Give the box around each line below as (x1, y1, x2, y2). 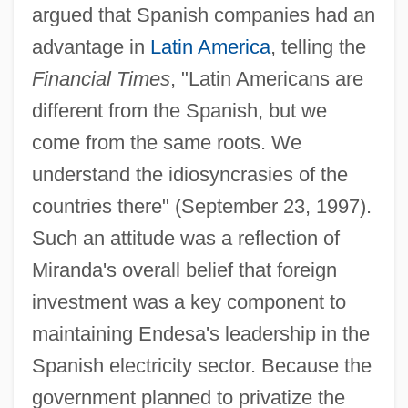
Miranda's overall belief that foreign (31, 258, 337, 281)
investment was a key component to (31, 290, 346, 313)
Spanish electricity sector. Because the (31, 353, 372, 377)
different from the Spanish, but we (31, 98, 327, 122)
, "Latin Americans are (169, 66, 363, 90)
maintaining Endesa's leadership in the (31, 321, 370, 345)
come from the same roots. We (31, 130, 301, 154)
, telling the (270, 35, 366, 58)
